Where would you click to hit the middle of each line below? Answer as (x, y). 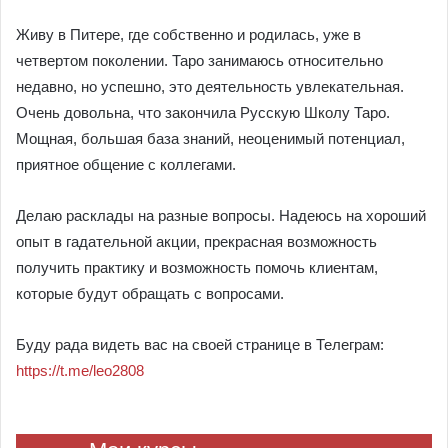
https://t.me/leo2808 (80, 370)
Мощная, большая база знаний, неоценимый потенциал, (210, 138)
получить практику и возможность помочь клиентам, (197, 267)
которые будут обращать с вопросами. (150, 293)
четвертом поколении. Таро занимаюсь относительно (199, 60)
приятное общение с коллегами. (126, 164)
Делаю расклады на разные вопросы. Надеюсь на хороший (221, 215)
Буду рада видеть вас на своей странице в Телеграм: (200, 344)
